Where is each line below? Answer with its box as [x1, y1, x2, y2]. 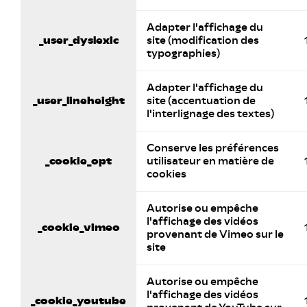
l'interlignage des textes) [147, 108, 274, 119]
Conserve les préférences [147, 143, 279, 153]
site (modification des [147, 35, 259, 46]
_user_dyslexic [38, 35, 119, 46]
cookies [147, 169, 186, 180]
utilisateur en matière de [147, 156, 274, 167]
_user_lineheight [32, 95, 125, 106]
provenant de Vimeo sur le [147, 229, 284, 240]
